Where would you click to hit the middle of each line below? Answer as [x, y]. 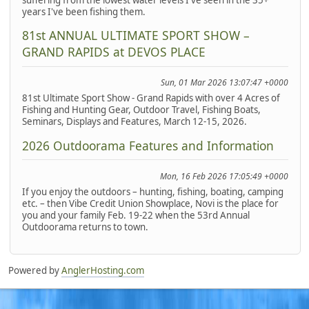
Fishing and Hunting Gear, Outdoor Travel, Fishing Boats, [141, 110]
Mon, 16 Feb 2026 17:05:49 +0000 [225, 176]
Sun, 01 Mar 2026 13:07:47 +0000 [225, 83]
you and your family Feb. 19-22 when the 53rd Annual [136, 215]
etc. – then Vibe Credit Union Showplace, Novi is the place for [150, 203]
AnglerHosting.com [103, 271]
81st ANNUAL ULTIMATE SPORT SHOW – [136, 36]
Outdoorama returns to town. [85, 227]
